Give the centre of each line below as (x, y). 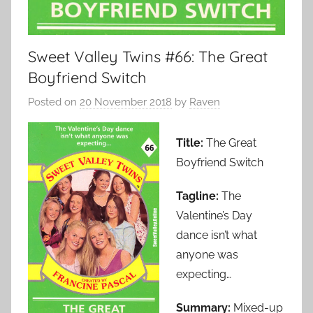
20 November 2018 (126, 102)
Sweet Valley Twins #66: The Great (148, 56)
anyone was (207, 255)
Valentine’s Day (214, 216)
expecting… (204, 275)
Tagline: (197, 196)
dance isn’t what (217, 235)
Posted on (54, 102)
